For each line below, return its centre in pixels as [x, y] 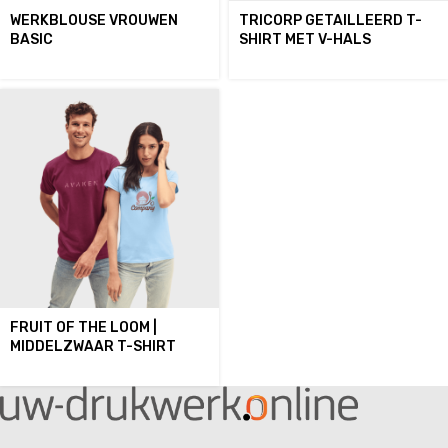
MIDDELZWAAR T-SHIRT [93, 346]
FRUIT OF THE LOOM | [83, 327]
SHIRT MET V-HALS [305, 39]
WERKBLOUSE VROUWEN [94, 20]
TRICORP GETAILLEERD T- [330, 20]
